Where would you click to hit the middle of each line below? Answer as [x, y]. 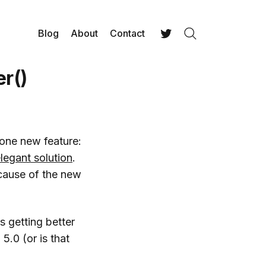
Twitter [174, 51]
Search [207, 48]
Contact [127, 33]
